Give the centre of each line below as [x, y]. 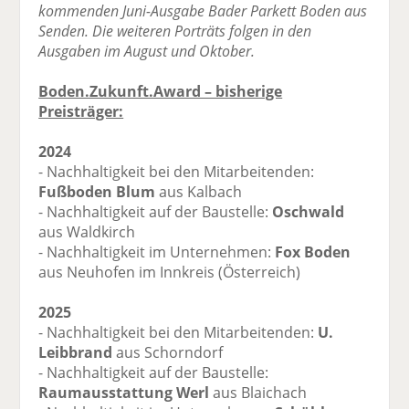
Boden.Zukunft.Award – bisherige [161, 92]
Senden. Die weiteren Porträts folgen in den [175, 31]
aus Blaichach [258, 393]
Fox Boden [313, 252]
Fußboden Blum [97, 192]
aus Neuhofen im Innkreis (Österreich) [170, 273]
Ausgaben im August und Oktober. [147, 52]
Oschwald [309, 212]
